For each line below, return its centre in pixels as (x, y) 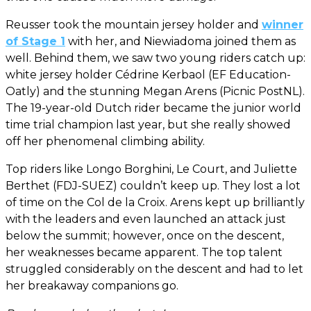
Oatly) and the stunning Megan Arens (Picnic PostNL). (155, 91)
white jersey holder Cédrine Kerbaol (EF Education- (148, 74)
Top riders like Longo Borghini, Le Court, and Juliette (151, 169)
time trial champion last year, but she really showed (148, 124)
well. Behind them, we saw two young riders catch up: (155, 58)
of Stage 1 (35, 41)
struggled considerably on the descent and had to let (154, 269)
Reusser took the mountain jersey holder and (134, 24)
